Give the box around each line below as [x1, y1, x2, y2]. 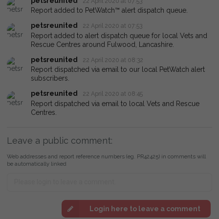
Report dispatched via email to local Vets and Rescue [31, 99, 199, 108]
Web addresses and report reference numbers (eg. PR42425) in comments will [7, 153, 206, 160]
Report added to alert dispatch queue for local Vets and [31, 31, 207, 40]
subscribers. [31, 74, 69, 83]
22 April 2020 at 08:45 [83, 90, 143, 98]
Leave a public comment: [7, 135, 112, 146]
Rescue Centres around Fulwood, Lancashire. [31, 40, 174, 48]
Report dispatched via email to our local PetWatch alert [31, 66, 205, 74]
